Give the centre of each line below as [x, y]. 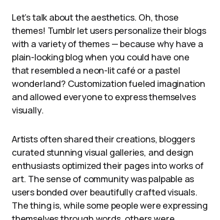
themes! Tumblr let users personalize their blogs [109, 30]
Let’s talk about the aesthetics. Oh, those [95, 17]
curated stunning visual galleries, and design [103, 152]
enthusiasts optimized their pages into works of [108, 165]
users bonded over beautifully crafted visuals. [105, 192]
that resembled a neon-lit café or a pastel [96, 70]
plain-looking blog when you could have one [101, 57]
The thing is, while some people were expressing [110, 205]
